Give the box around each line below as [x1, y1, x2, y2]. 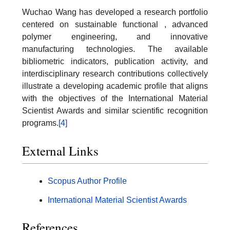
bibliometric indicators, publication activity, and [22, 57, 208, 66]
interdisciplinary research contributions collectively [22, 69, 208, 79]
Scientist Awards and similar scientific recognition [22, 106, 208, 116]
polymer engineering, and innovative [22, 32, 208, 42]
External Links [22, 142, 99, 159]
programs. [22, 119, 59, 128]
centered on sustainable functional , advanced [22, 20, 208, 29]
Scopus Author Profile [48, 176, 127, 185]
